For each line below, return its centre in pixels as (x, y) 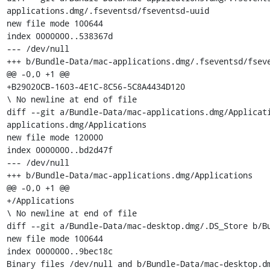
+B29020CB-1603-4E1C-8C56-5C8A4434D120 (96, 86)
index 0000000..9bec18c (59, 251)
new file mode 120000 (55, 137)
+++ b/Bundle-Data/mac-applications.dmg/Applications (129, 175)
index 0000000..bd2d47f (59, 149)
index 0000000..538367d (59, 36)
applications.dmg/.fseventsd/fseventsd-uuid (108, 10)
